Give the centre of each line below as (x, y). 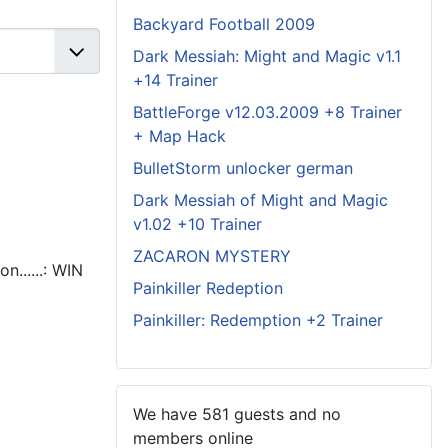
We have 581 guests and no (237, 414)
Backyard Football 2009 (224, 24)
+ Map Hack (179, 136)
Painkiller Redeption (208, 288)
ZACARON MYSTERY (212, 256)
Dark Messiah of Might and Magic (260, 200)
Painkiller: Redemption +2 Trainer (258, 320)
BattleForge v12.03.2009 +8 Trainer (267, 112)
